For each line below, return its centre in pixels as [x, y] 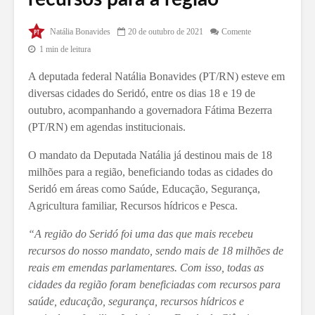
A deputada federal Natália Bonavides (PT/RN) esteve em [156, 76]
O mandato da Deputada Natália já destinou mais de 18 [150, 155]
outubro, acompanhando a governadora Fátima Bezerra [150, 110]
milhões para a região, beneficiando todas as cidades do [150, 172]
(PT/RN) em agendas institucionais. [107, 127]
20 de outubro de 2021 [166, 31]
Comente [236, 31]
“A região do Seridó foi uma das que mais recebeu [141, 233]
